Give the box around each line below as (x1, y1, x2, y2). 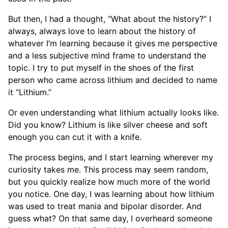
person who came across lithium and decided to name (8, 75, 217, 85)
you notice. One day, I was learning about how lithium (8, 189, 214, 199)
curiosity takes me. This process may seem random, (8, 164, 208, 175)
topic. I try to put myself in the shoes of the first (8, 63, 194, 73)
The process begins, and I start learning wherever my (8, 152, 213, 163)
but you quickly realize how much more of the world (8, 177, 210, 187)
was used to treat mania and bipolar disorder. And (8, 201, 202, 212)
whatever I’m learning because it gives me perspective (8, 38, 217, 49)
